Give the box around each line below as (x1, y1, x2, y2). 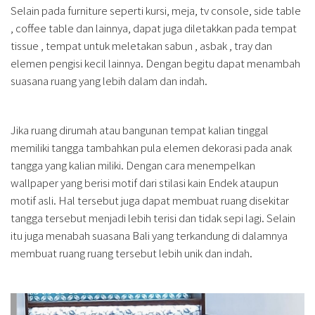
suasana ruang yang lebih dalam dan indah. (11, 73, 210, 89)
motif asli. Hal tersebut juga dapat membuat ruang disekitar (11, 193, 289, 208)
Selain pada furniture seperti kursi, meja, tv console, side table (11, 3, 301, 18)
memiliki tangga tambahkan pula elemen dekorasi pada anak (11, 140, 292, 155)
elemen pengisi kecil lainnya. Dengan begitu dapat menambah (11, 56, 300, 71)
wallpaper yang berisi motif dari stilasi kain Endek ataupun (11, 175, 278, 191)
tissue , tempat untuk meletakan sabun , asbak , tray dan (11, 38, 272, 53)
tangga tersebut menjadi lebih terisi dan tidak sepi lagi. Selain (11, 210, 295, 226)
